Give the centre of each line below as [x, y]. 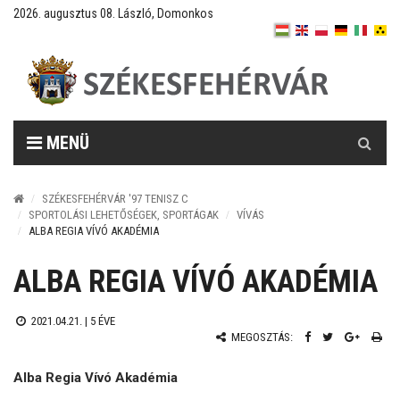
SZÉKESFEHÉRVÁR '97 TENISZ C [115, 199]
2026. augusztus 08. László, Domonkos [113, 13]
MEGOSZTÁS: [261, 337]
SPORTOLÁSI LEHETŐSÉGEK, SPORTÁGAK [124, 215]
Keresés [365, 129]
